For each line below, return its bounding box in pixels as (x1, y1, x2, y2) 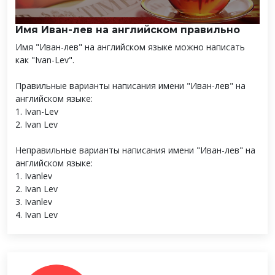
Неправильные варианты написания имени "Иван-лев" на (15, 144, 255, 156)
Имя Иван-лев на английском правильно (15, 23, 240, 36)
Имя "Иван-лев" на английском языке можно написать (15, 41, 245, 53)
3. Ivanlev (15, 195, 52, 207)
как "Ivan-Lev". (15, 53, 74, 66)
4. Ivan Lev (15, 208, 58, 220)
